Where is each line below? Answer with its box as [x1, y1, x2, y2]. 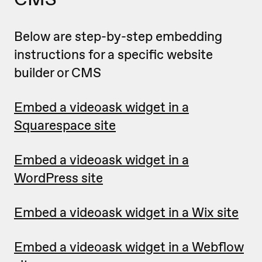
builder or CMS [14, 64, 104, 82]
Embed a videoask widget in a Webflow [14, 238, 244, 256]
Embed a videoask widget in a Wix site [14, 204, 239, 222]
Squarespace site [14, 116, 116, 135]
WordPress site [14, 169, 103, 187]
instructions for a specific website [14, 46, 213, 64]
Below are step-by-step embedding [14, 27, 222, 46]
